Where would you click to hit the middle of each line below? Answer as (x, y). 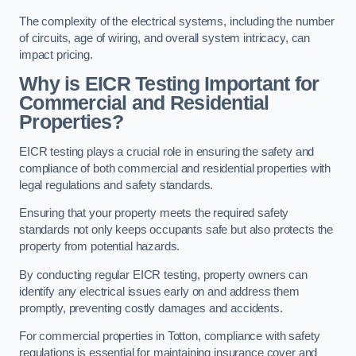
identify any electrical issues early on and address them (159, 291)
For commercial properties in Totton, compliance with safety (170, 337)
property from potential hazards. (100, 247)
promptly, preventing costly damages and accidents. (151, 308)
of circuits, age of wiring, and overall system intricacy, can (165, 38)
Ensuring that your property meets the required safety (154, 213)
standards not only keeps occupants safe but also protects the (176, 230)
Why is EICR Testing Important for (169, 84)
